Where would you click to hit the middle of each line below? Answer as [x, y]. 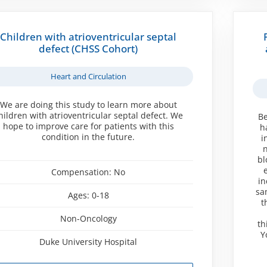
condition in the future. [89, 136]
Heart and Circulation [88, 76]
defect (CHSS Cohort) [89, 48]
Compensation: [83, 172]
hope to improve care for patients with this [88, 126]
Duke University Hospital [89, 241]
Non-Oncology [88, 218]
